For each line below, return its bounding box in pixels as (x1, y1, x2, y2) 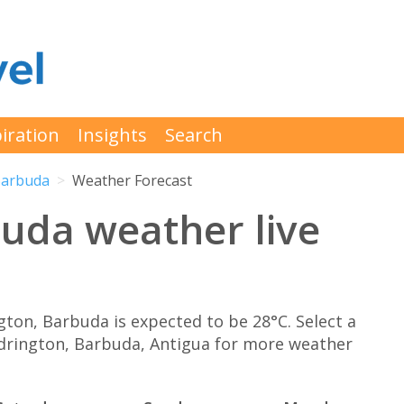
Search (165, 123, 223, 147)
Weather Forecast (72, 170, 192, 191)
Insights (78, 123, 147, 147)
